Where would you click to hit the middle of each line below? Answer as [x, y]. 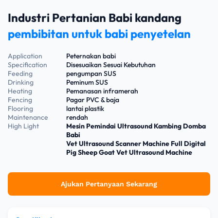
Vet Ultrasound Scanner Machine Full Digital [136, 144]
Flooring [20, 109]
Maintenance [28, 117]
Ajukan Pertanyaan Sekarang [109, 184]
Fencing [20, 100]
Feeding [20, 73]
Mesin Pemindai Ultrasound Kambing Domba [136, 126]
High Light [23, 126]
